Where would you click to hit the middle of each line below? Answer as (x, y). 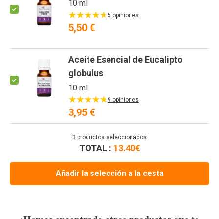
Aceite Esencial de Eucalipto (126, 60)
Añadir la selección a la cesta (109, 174)
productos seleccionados (111, 138)
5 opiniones (123, 15)
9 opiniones (123, 100)
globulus (86, 73)
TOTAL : (95, 148)
